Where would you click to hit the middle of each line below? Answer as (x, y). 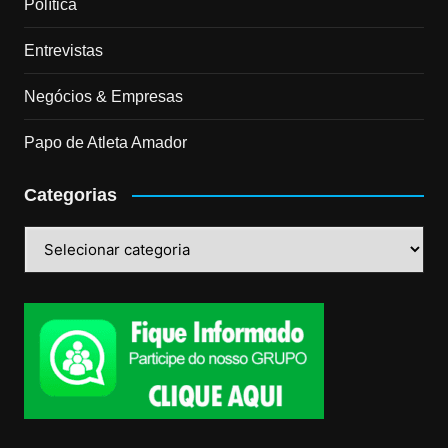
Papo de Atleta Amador (105, 142)
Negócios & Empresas (103, 96)
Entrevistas (63, 50)
